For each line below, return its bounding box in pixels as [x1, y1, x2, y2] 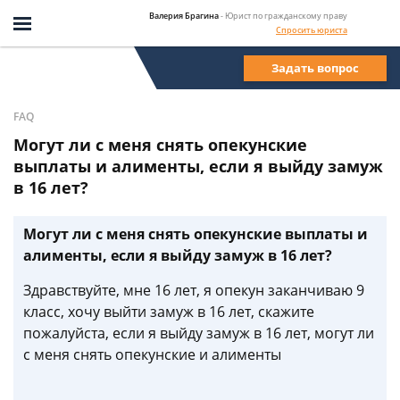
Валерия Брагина [149, 9, 219, 21]
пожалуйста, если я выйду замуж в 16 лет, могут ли [23, 323, 374, 343]
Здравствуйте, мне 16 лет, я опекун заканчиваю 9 [23, 280, 364, 300]
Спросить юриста [276, 23, 347, 36]
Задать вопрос [271, 59, 359, 76]
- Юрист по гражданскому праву [221, 9, 347, 21]
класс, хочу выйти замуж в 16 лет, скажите [23, 302, 314, 321]
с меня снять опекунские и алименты [23, 345, 281, 364]
